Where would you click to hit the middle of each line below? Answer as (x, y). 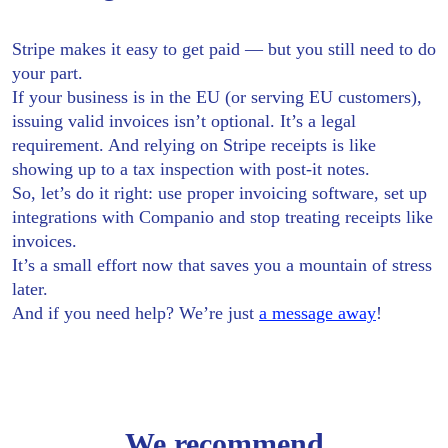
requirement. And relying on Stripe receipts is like (194, 144)
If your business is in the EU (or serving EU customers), (217, 96)
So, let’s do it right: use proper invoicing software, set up (219, 192)
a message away (317, 312)
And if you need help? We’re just (135, 312)
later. (30, 288)
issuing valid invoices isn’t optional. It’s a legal (184, 120)
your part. (47, 72)
